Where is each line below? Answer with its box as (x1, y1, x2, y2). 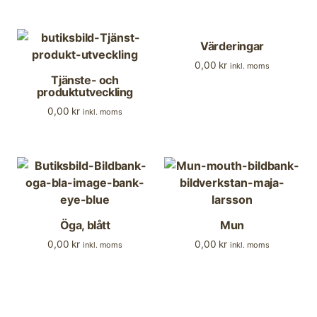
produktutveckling (36, 84, 134, 99)
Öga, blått (59, 217, 110, 232)
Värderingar (200, 38, 264, 53)
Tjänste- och (51, 72, 119, 87)
